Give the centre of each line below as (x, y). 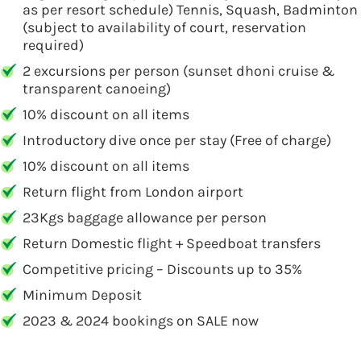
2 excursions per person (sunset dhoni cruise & (178, 71)
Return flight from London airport (133, 192)
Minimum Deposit (82, 295)
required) (53, 45)
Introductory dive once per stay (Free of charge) (177, 140)
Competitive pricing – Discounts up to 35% (162, 269)
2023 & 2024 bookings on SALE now (141, 321)
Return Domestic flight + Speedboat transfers (172, 243)
